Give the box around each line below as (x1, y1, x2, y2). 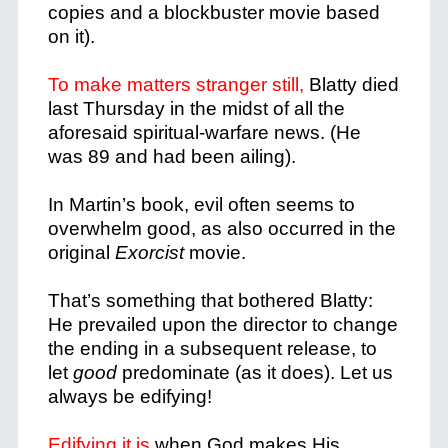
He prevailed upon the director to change (47, 314, 398, 335)
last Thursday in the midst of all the (47, 98, 345, 119)
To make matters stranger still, (47, 74, 304, 95)
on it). (47, 26, 95, 47)
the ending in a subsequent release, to (47, 338, 377, 359)
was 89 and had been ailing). (47, 146, 296, 167)
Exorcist (114, 242, 184, 263)
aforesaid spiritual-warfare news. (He (47, 122, 361, 143)
